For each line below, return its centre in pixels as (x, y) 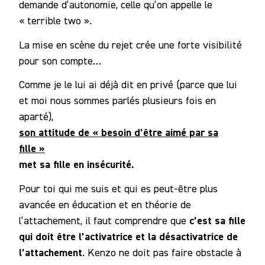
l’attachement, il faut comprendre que (104, 220)
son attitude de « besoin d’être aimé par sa (119, 132)
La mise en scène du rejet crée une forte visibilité (130, 44)
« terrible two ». (55, 21)
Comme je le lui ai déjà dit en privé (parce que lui (128, 85)
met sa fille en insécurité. (76, 164)
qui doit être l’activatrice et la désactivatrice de (128, 236)
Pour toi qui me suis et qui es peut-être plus (118, 188)
